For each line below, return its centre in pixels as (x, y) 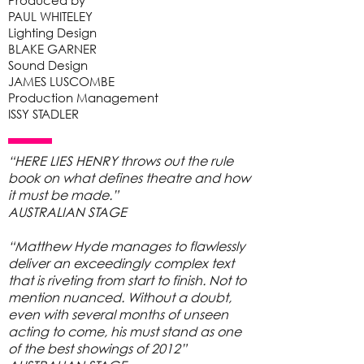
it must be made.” (63, 195)
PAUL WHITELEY (50, 16)
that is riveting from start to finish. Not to (127, 280)
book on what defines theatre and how (129, 178)
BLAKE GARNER (52, 49)
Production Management (83, 97)
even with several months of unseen (118, 314)
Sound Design (48, 65)
